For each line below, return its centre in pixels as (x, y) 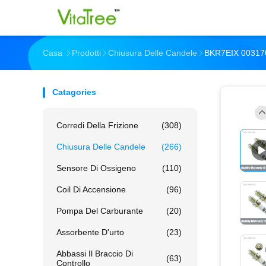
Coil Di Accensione (91, 189)
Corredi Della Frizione (97, 125)
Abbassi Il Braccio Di (95, 254)
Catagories (74, 92)
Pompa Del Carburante (100, 211)
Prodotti (86, 53)
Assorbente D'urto (90, 232)
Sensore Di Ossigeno (96, 168)
